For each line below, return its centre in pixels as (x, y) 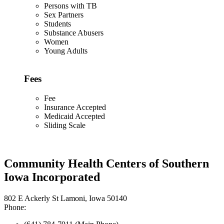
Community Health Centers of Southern (106, 164)
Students (57, 23)
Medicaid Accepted (74, 116)
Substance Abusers (74, 32)
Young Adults (66, 50)
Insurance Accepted (75, 107)
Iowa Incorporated (52, 177)
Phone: (15, 207)
